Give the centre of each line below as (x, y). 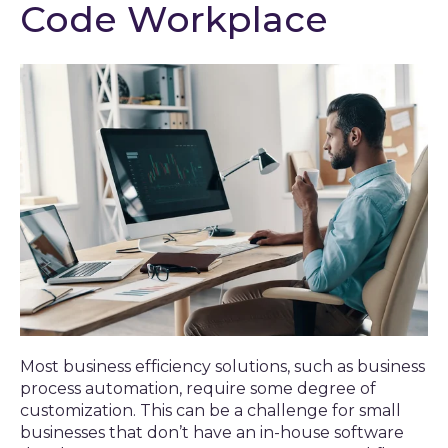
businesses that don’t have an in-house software (212, 432)
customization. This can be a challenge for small (210, 410)
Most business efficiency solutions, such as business (222, 366)
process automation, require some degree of (198, 388)
